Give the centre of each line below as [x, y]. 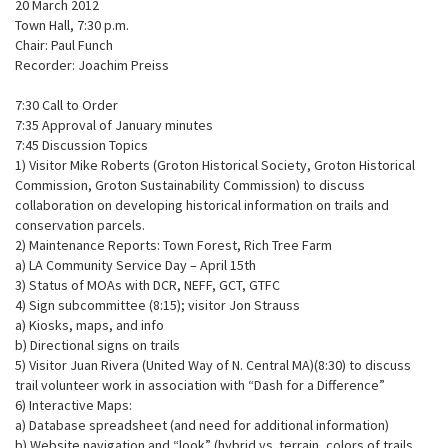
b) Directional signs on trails [97, 345]
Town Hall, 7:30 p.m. [72, 25]
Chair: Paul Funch [64, 45]
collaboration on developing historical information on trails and [202, 205]
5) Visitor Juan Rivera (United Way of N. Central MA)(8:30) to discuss [213, 365]
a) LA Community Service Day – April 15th [135, 265]
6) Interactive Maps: [73, 405]
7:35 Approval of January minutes [114, 125]
